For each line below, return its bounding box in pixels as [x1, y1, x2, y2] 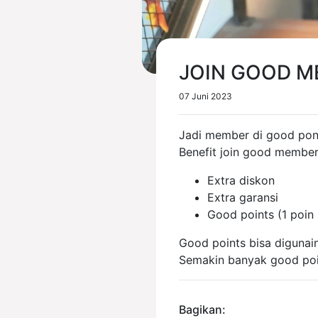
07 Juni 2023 [179, 91, 232, 102]
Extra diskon [207, 173, 275, 187]
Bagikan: [179, 302, 226, 317]
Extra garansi [207, 190, 278, 204]
